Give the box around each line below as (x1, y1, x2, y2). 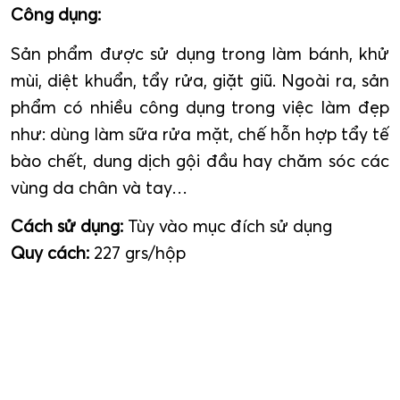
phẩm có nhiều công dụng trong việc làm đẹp (11, 96, 389, 118)
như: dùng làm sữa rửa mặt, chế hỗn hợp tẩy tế (11, 122, 389, 145)
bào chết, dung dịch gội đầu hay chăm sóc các (11, 149, 389, 171)
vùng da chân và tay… (11, 176, 187, 198)
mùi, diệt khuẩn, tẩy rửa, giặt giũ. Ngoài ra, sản (11, 69, 389, 91)
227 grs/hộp (94, 242, 186, 264)
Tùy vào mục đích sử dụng (128, 215, 332, 237)
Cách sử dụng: (11, 215, 128, 237)
